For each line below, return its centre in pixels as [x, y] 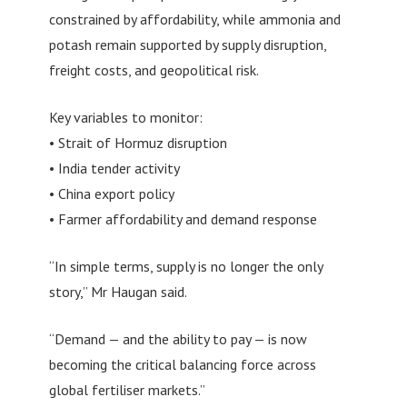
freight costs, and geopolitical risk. [154, 69]
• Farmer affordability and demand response [183, 218]
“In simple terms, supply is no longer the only [185, 266]
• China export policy [111, 193]
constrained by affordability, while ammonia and [194, 19]
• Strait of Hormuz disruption [138, 142]
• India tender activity [114, 168]
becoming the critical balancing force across [182, 364]
